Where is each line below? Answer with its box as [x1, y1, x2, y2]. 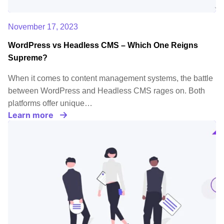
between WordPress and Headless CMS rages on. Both [8, 86, 205, 95]
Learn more [8, 110, 53, 120]
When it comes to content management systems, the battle [8, 74, 213, 83]
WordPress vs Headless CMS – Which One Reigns [8, 41, 198, 50]
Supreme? [8, 53, 47, 62]
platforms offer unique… [8, 99, 92, 108]
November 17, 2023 [8, 22, 78, 31]
